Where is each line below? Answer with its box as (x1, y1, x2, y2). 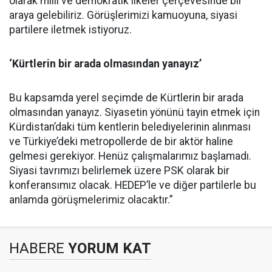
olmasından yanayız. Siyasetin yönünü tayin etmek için (9, 106, 260, 119)
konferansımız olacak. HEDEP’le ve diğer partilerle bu (9, 179, 256, 192)
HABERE (9, 240, 64, 257)
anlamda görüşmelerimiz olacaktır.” (9, 194, 173, 206)
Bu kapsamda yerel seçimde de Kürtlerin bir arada (9, 92, 243, 104)
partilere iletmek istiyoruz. (9, 24, 132, 36)
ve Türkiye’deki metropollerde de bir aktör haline (9, 135, 233, 148)
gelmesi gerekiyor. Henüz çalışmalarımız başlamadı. (9, 150, 251, 163)
